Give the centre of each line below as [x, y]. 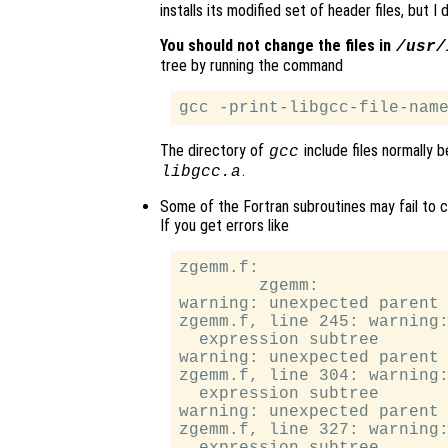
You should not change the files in [277, 46]
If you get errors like [224, 226]
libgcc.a [200, 172]
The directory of [214, 151]
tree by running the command [251, 66]
